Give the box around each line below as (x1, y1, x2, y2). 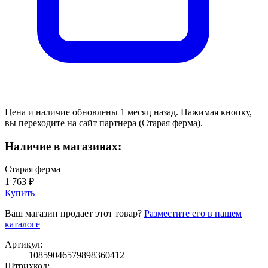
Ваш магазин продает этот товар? (5, 208, 144, 219)
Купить (5, 188, 35, 199)
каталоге (5, 219, 40, 230)
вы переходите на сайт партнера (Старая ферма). (5, 117, 203, 128)
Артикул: (5, 239, 42, 250)
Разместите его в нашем (144, 208, 242, 219)
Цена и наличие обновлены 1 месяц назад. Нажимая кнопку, (5, 106, 252, 117)
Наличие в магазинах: (5, 139, 121, 153)
